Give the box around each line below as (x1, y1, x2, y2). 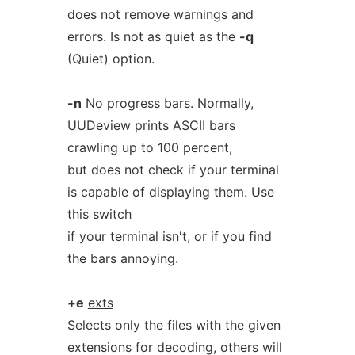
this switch (67, 206, 132, 222)
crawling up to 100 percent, (67, 139, 232, 155)
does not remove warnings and (67, 6, 254, 22)
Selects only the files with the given (67, 317, 281, 333)
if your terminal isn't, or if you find (67, 228, 272, 244)
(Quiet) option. (67, 51, 155, 67)
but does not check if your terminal (67, 162, 279, 177)
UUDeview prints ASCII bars (67, 117, 235, 133)
